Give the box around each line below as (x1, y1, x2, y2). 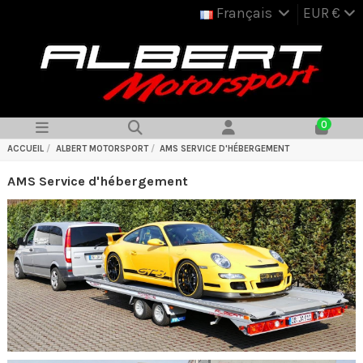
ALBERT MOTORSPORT (55, 143, 148, 155)
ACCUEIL (7, 143, 44, 155)
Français (212, 5, 275, 22)
